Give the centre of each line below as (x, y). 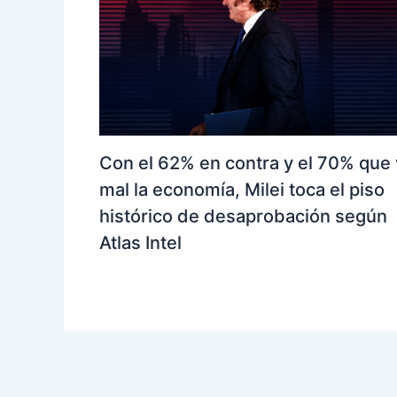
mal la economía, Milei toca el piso (242, 189)
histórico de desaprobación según (243, 216)
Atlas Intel (140, 242)
